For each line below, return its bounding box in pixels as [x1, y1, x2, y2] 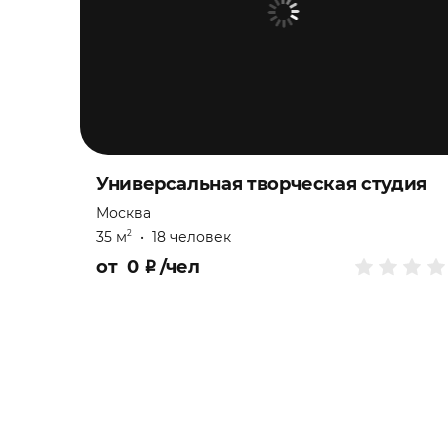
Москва [96, 203, 151, 222]
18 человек [152, 227, 231, 246]
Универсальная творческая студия [96, 172, 427, 195]
